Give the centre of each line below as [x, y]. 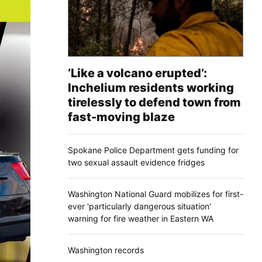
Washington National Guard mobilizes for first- [156, 194]
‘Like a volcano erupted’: [137, 73]
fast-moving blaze [121, 117]
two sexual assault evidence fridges [136, 162]
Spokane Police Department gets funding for [153, 150]
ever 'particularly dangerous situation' [139, 206]
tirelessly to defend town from [154, 102]
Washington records [106, 250]
